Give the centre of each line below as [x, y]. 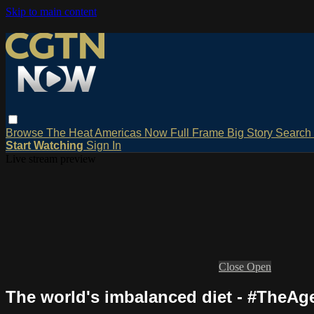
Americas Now [132, 132]
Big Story [251, 132]
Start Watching [45, 145]
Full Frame [199, 132]
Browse [26, 132]
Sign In [104, 145]
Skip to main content [51, 12]
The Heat [70, 132]
